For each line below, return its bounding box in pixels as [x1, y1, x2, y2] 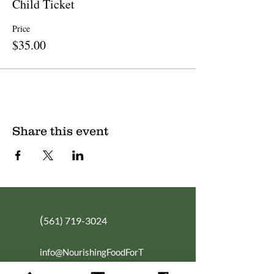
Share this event [12, 124, 108, 138]
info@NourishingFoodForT [40, 246, 144, 257]
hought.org [40, 259, 83, 270]
